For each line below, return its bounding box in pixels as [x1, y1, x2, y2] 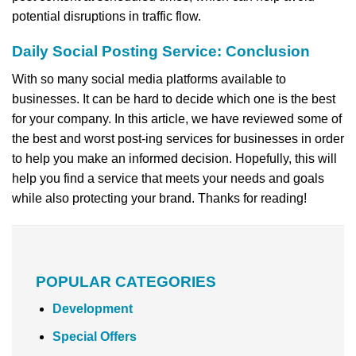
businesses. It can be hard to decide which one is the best [12, 92, 335, 106]
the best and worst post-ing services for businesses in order [12, 132, 344, 146]
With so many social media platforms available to [12, 72, 286, 87]
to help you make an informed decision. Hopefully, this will [12, 152, 337, 166]
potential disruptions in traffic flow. [12, 9, 201, 23]
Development [52, 302, 133, 316]
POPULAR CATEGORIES [36, 273, 216, 290]
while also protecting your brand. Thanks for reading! [12, 192, 307, 206]
